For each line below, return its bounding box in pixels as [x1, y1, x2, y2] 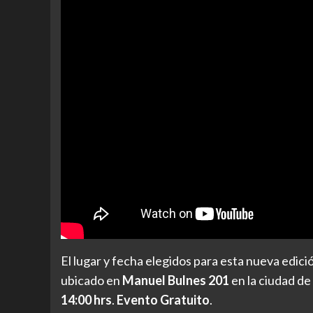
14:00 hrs [61, 292, 112, 308]
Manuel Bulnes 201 [122, 272, 229, 289]
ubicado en [61, 272, 122, 289]
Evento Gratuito [117, 292, 210, 308]
